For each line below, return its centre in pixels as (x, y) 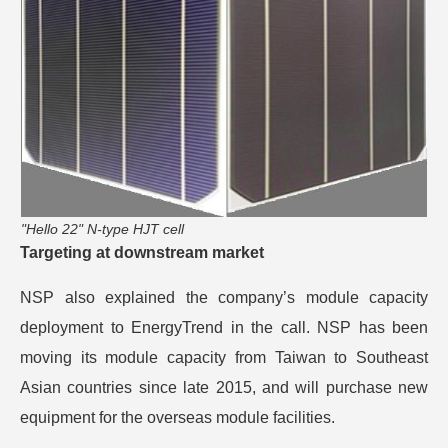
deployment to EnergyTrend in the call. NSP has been (224, 327)
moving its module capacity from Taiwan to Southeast (224, 357)
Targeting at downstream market (142, 252)
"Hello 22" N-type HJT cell (102, 229)
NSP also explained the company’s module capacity (224, 297)
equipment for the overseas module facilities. (177, 417)
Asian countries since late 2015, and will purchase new (224, 387)
